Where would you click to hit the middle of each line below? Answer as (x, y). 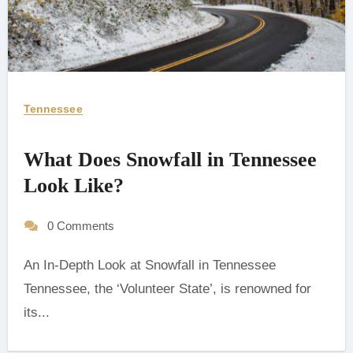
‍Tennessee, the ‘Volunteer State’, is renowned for (167, 288)
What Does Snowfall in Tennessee (170, 159)
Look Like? (73, 185)
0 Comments (80, 225)
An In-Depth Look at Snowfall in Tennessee (28, 265)
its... (36, 312)
